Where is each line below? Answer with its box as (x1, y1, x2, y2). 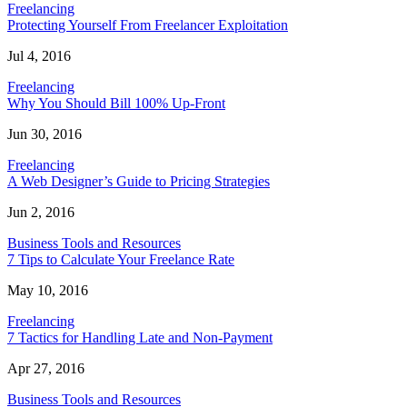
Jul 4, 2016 (7, 48, 71, 65)
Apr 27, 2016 (7, 361, 84, 377)
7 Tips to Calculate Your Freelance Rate (7, 252, 234, 268)
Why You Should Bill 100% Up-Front (7, 95, 225, 112)
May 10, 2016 (7, 283, 88, 299)
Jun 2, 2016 (7, 204, 74, 221)
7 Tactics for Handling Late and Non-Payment (7, 330, 273, 346)
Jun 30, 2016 (7, 126, 82, 143)
